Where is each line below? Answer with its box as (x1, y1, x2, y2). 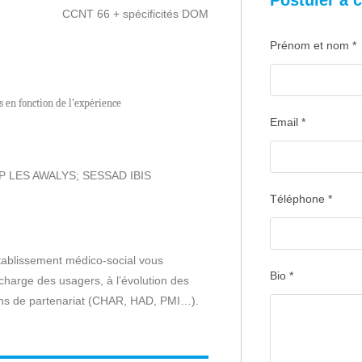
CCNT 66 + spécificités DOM (61, 7, 208, 20)
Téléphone (269, 192, 328, 205)
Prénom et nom (269, 39, 352, 52)
